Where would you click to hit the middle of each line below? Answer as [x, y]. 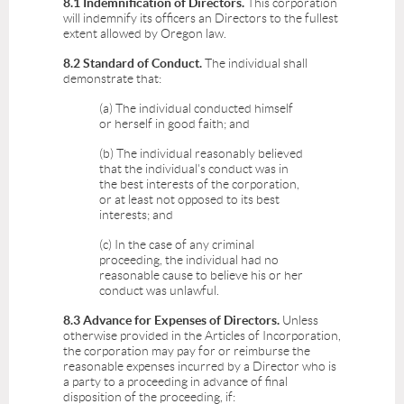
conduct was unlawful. [159, 291]
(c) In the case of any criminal [177, 245]
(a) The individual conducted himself [196, 109]
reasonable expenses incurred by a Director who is [200, 367]
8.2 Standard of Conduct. [133, 64]
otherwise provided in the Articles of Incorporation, [202, 336]
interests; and [136, 215]
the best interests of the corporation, [199, 184]
